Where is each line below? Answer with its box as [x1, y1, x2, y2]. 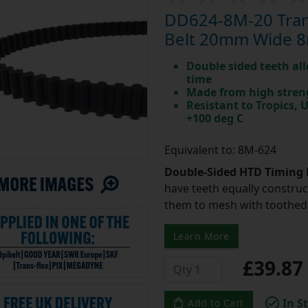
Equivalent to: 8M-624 [164, 142, 276, 158]
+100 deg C [186, 111, 243, 126]
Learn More [173, 230, 230, 243]
